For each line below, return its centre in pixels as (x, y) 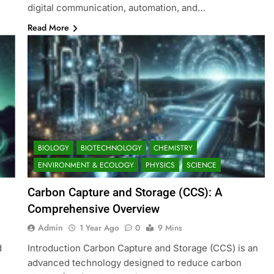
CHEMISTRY (173, 148)
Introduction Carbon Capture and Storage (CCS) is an (143, 248)
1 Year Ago (99, 228)
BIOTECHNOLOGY (111, 148)
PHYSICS (160, 165)
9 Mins (170, 228)
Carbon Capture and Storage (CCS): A (125, 192)
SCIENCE (201, 165)
